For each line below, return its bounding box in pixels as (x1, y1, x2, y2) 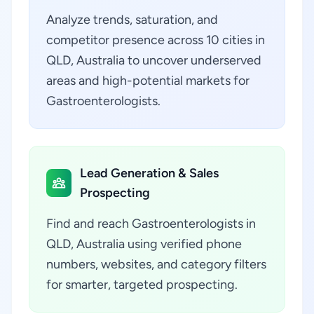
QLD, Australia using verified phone (46, 236, 242, 252)
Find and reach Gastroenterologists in (46, 216, 256, 231)
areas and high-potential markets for (46, 73, 250, 88)
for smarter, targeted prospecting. (46, 277, 238, 292)
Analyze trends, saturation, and (46, 12, 218, 27)
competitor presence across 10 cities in (46, 32, 265, 48)
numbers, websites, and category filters (46, 257, 266, 272)
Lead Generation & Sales (79, 165, 219, 181)
